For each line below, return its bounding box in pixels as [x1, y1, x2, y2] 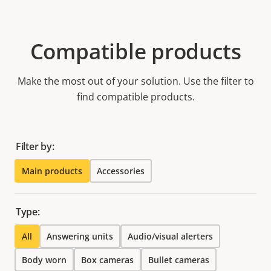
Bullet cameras [148, 253, 209, 266]
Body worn [22, 253, 67, 266]
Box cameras [81, 253, 134, 266]
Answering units [47, 230, 113, 242]
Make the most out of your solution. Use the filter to [17, 74, 254, 88]
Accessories [97, 165, 145, 177]
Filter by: [16, 139, 54, 153]
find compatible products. [76, 90, 195, 103]
